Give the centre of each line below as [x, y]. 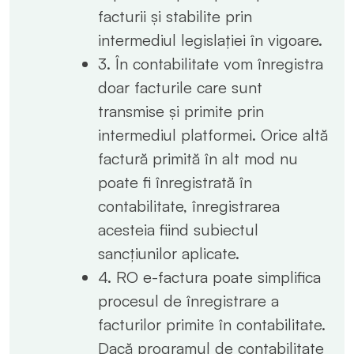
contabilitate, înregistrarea [189, 205]
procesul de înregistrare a [188, 300]
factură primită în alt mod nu [198, 158]
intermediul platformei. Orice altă [213, 134]
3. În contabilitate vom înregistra [211, 63]
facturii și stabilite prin [175, 16]
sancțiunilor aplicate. [169, 253]
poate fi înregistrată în [175, 182]
